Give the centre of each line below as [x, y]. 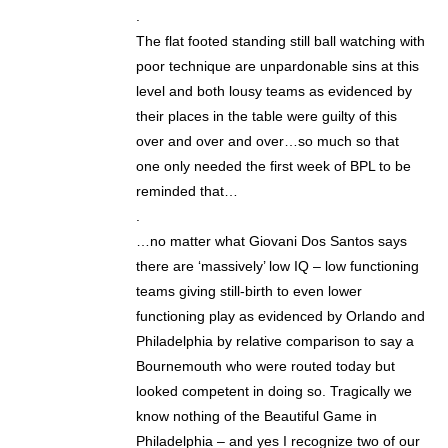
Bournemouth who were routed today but [266, 366]
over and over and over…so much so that [268, 141]
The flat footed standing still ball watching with [281, 41]
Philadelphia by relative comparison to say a [275, 341]
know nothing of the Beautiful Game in [257, 416]
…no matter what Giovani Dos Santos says [272, 241]
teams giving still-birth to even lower [249, 291]
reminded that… [187, 191]
